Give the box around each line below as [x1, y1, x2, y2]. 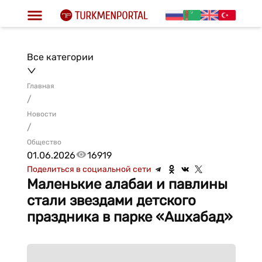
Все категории [26, 51, 94, 63]
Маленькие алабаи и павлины [26, 176, 227, 192]
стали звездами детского [26, 192, 196, 209]
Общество [26, 138, 61, 146]
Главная [26, 82, 54, 90]
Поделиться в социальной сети [26, 164, 151, 174]
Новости [26, 110, 56, 118]
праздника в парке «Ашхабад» [26, 209, 233, 225]
